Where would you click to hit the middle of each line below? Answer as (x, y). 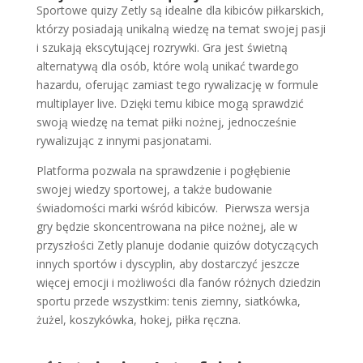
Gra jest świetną (245, 47)
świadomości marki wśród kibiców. (130, 207)
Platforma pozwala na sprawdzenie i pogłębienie (163, 170)
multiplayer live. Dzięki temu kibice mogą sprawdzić (170, 103)
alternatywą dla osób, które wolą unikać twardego (167, 66)
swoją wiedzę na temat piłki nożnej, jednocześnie (166, 122)
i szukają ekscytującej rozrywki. (119, 47)
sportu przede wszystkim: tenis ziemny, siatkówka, (168, 301)
